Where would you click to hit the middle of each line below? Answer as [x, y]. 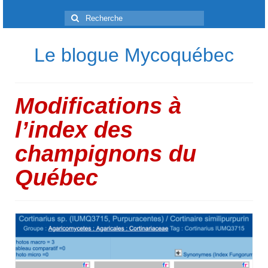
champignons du [106, 154]
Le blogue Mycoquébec [134, 55]
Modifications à [98, 106]
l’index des [74, 130]
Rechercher [87, 16]
